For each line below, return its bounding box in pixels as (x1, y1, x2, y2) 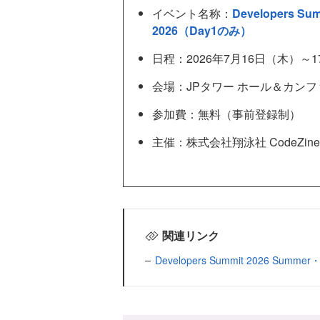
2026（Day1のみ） (152, 22, 251, 39)
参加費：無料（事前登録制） (152, 106, 301, 123)
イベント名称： (152, 5, 232, 22)
